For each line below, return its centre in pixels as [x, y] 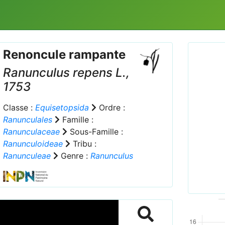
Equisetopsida [62, 107]
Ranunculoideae [33, 144]
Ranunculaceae [31, 132]
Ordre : [110, 107]
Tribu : [83, 144]
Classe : [19, 107]
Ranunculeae [27, 156]
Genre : [74, 156]
